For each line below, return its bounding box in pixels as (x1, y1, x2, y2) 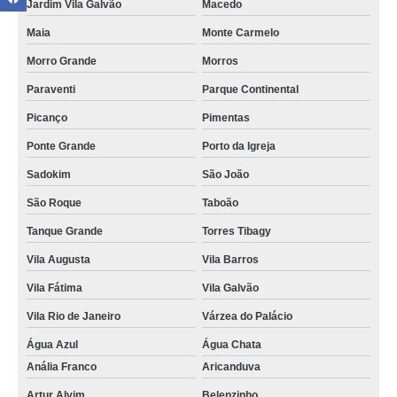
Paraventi (27, 83, 75, 96)
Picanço (27, 112, 67, 124)
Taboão (201, 197, 238, 209)
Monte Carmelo (201, 27, 279, 39)
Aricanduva (201, 361, 261, 373)
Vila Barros (201, 253, 259, 266)
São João (201, 168, 249, 181)
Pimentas (201, 112, 250, 124)
